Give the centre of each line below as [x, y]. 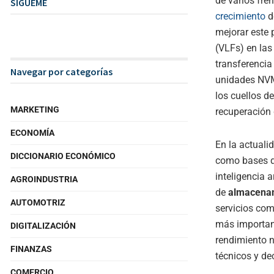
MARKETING [35, 109]
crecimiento [240, 16]
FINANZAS [31, 249]
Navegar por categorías [61, 72]
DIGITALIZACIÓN [43, 226]
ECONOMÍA [32, 133]
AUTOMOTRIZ [38, 202]
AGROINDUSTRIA [44, 179]
